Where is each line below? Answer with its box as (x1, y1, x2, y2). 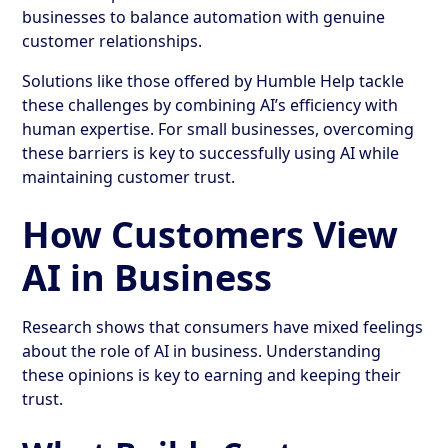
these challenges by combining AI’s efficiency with (22, 93, 399, 116)
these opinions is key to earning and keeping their (22, 363, 402, 386)
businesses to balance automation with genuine (22, 5, 386, 28)
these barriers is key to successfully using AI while (22, 141, 400, 164)
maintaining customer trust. (22, 165, 236, 188)
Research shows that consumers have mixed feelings (22, 315, 424, 338)
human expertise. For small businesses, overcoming (22, 117, 415, 140)
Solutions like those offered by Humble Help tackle (22, 69, 405, 92)
